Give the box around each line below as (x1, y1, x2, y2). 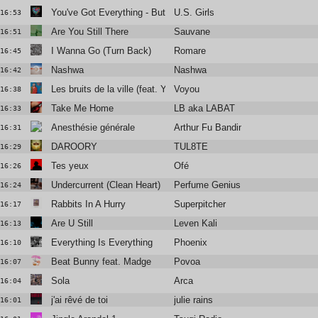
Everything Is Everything (50, 237, 153, 248)
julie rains (174, 295, 214, 306)
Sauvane (174, 26, 211, 38)
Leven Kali (174, 218, 218, 229)
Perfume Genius (174, 180, 241, 191)
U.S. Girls (174, 7, 215, 18)
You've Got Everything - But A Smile (50, 7, 199, 18)
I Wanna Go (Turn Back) (50, 45, 151, 57)
